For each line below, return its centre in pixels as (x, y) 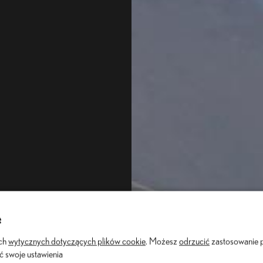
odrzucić (194, 242)
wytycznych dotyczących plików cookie (77, 242)
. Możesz (162, 242)
